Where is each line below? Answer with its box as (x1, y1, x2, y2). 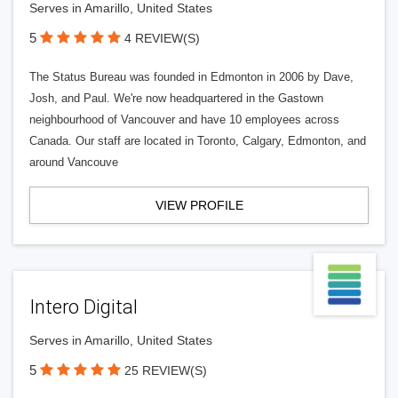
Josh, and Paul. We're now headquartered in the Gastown (29, 92, 323, 105)
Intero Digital (29, 296, 138, 318)
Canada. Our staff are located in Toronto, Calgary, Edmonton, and (29, 134, 366, 147)
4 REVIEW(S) (124, 31, 200, 45)
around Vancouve (29, 155, 118, 169)
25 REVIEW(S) (124, 363, 207, 378)
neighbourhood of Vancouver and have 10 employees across (29, 113, 339, 126)
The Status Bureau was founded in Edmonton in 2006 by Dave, (29, 70, 354, 84)
